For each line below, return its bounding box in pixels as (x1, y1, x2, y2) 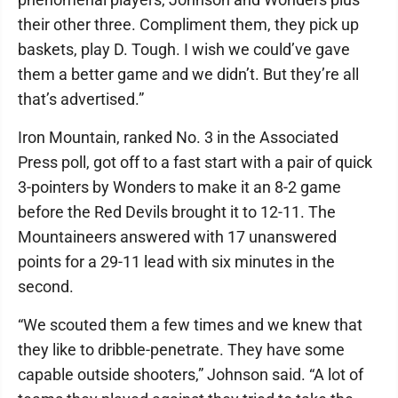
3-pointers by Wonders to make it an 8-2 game (18, 178, 341, 197)
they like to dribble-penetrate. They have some (18, 340, 345, 360)
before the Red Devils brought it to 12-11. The (18, 203, 336, 222)
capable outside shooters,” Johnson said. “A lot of (18, 365, 363, 385)
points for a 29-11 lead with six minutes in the (18, 252, 335, 272)
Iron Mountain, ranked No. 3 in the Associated (18, 128, 338, 147)
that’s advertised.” (18, 90, 144, 109)
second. (18, 277, 74, 297)
